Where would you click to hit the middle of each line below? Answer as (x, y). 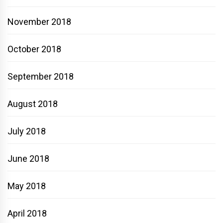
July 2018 (27, 131)
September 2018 (41, 76)
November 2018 (39, 21)
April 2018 (27, 213)
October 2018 (34, 49)
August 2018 (33, 104)
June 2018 (28, 158)
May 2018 (27, 186)
